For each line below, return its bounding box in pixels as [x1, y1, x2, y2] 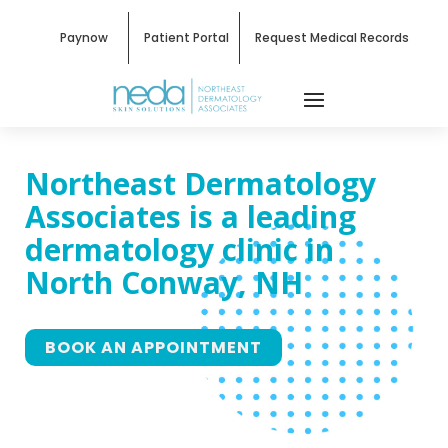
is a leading [189, 196, 356, 237]
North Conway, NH [25, 262, 303, 303]
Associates [25, 196, 181, 237]
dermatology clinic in [25, 229, 334, 270]
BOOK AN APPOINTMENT [45, 335, 262, 359]
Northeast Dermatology [25, 163, 376, 204]
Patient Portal [144, 29, 230, 46]
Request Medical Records [254, 29, 409, 46]
